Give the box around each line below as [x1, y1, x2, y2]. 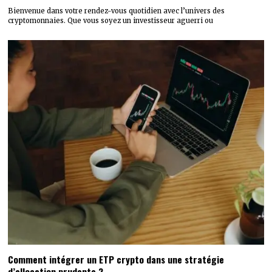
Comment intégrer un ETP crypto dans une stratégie [8, 253, 225, 267]
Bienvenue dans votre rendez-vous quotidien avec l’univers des [8, 7, 225, 16]
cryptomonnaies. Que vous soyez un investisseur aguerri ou [8, 16, 214, 25]
